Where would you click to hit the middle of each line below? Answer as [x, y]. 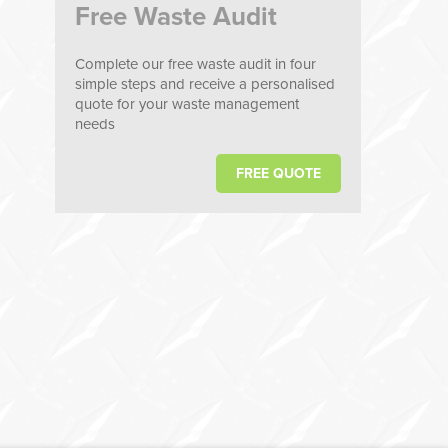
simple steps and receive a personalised [205, 84]
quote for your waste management [187, 104]
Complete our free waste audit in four [195, 64]
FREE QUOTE [278, 173]
